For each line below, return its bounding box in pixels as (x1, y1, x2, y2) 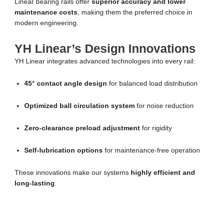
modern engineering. (15, 19, 78, 27)
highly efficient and (131, 169, 195, 177)
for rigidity (140, 124, 172, 132)
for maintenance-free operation (103, 147, 200, 155)
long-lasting (15, 180, 55, 187)
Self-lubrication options (24, 147, 103, 155)
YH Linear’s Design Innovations (15, 42, 196, 56)
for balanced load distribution (107, 80, 198, 88)
